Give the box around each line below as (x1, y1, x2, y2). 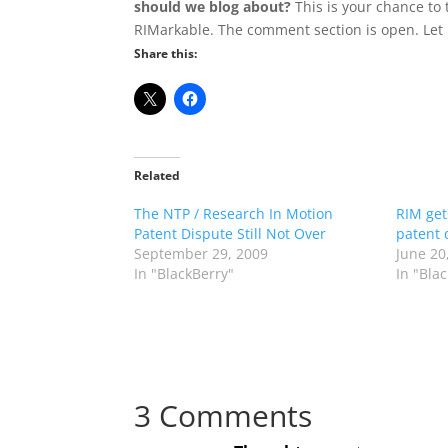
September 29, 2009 (134, 244, 269, 263)
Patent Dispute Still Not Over (134, 224, 327, 243)
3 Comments (134, 395, 313, 436)
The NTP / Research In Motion (134, 204, 334, 223)
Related (134, 167, 181, 184)
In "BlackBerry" (134, 264, 235, 283)
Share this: (134, 45, 198, 62)
